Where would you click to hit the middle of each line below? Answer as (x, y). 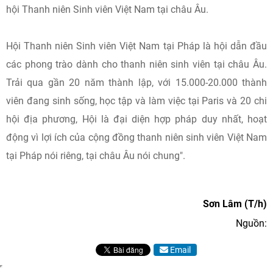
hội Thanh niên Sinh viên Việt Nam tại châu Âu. (107, 9)
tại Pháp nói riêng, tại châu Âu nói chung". (96, 156)
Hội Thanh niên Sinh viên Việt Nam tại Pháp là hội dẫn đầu (136, 46)
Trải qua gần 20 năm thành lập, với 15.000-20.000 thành (136, 83)
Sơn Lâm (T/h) (235, 204)
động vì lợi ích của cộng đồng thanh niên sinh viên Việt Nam (136, 137)
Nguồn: (251, 223)
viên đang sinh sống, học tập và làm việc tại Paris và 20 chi (136, 101)
